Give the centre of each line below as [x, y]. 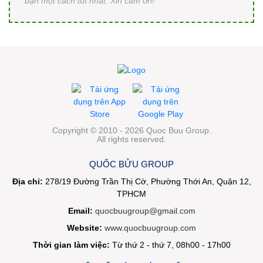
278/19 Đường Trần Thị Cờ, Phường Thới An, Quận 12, [147, 182]
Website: [85, 228]
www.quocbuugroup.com [150, 228]
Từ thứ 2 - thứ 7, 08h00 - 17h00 [170, 245]
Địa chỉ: [27, 182]
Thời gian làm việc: [71, 245]
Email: [80, 211]
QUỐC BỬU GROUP [131, 164]
